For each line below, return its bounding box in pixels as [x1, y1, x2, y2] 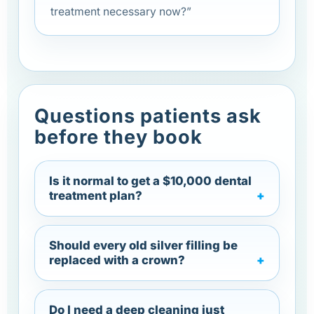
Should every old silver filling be [49, 238, 238, 252]
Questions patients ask [34, 104, 261, 128]
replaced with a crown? [49, 252, 185, 267]
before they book [34, 125, 203, 149]
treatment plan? [49, 188, 142, 203]
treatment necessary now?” [50, 4, 191, 18]
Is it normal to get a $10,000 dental [49, 173, 252, 188]
